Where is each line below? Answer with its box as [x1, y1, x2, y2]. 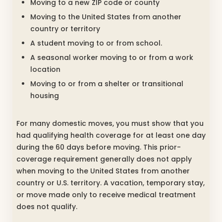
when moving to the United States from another [16, 166, 190, 176]
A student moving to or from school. [30, 38, 162, 49]
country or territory [30, 24, 100, 34]
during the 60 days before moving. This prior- [16, 142, 181, 153]
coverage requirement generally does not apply [16, 154, 192, 165]
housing [30, 91, 59, 101]
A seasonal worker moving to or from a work [30, 53, 193, 63]
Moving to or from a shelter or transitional [30, 79, 183, 89]
